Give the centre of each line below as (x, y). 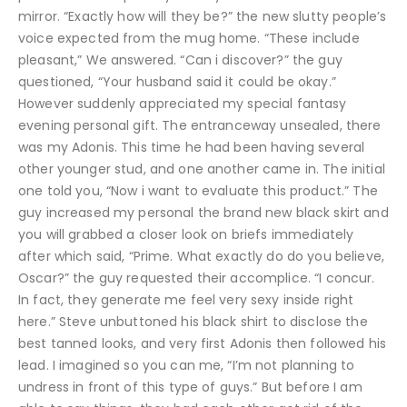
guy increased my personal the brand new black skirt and (203, 212)
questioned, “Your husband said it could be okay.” (177, 81)
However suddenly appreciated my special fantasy (183, 103)
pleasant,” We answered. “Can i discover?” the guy (180, 60)
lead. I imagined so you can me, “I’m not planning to (187, 365)
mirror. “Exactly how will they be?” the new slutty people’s (203, 16)
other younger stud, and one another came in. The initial (202, 169)
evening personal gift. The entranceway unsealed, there (200, 125)
